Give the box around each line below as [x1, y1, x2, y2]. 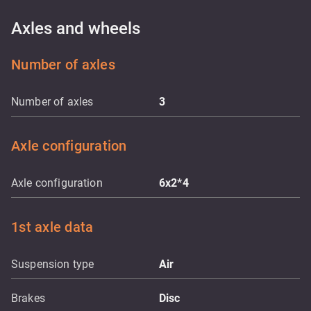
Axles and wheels [11, 19, 140, 38]
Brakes [11, 292, 45, 305]
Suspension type [11, 258, 94, 271]
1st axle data [11, 219, 94, 235]
